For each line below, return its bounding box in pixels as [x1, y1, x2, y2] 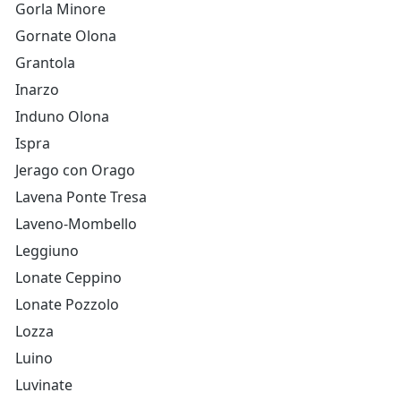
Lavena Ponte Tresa [15, 187, 147, 207]
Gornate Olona [15, 26, 116, 46]
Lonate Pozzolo [15, 294, 119, 314]
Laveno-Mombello [15, 214, 137, 234]
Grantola [15, 53, 75, 73]
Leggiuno [15, 241, 79, 260]
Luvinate [15, 375, 73, 395]
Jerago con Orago [15, 160, 135, 180]
